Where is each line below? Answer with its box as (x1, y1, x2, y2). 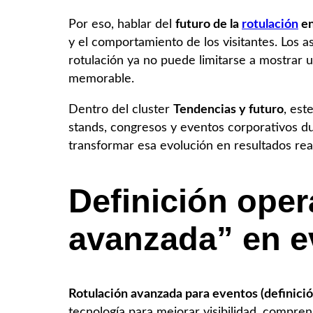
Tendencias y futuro (173, 103, 284, 115)
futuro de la (175, 17, 242, 30)
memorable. (68, 72, 134, 85)
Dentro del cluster (68, 103, 173, 115)
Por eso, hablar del (68, 17, 175, 30)
